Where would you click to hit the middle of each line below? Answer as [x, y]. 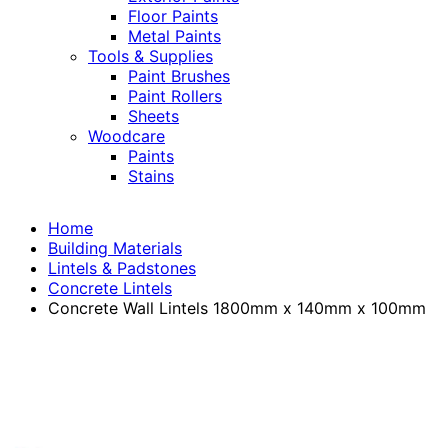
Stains [151, 176]
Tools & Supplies [150, 56]
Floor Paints [173, 16]
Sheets [153, 116]
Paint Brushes [179, 76]
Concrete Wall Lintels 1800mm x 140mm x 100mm [237, 308]
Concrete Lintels [110, 288]
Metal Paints [174, 36]
